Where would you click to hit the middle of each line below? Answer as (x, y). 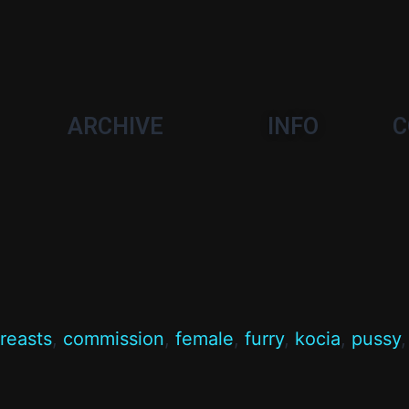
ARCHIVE (116, 126)
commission (114, 339)
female (204, 339)
